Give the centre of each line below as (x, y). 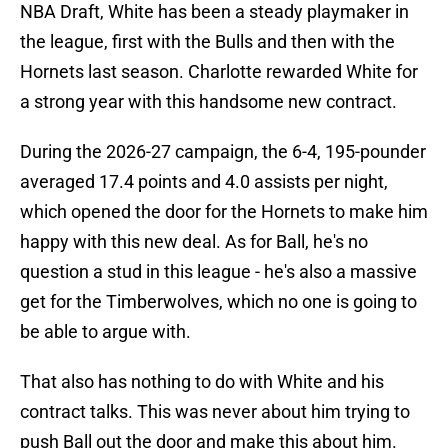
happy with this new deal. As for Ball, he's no (194, 242)
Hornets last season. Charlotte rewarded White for (219, 72)
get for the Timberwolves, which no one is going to (218, 302)
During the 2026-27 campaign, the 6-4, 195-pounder (223, 152)
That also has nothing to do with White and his (202, 382)
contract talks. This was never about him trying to (215, 412)
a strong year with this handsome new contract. (208, 102)
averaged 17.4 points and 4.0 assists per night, (204, 182)
